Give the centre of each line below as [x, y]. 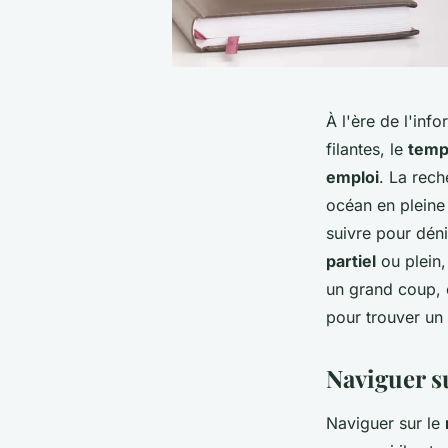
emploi [352, 177]
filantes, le [367, 149]
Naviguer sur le [385, 423]
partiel [351, 261]
